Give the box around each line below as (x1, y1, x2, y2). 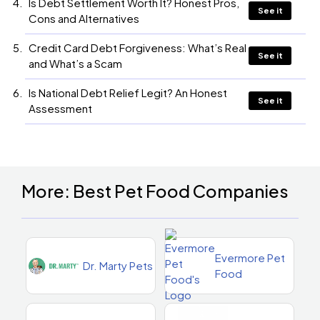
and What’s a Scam (29, 56, 122, 71)
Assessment (29, 101, 92, 116)
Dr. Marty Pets (83, 259, 153, 273)
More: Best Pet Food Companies (21, 180, 289, 202)
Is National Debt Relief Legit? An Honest (29, 86, 227, 100)
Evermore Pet (215, 251, 285, 265)
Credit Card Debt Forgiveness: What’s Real (29, 41, 246, 55)
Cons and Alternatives (29, 11, 139, 26)
